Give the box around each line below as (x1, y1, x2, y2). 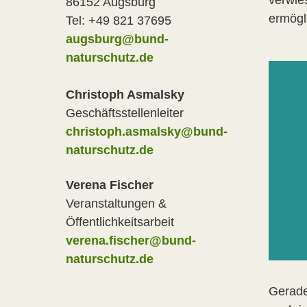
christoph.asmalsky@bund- (66, 125, 228, 138)
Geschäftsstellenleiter (66, 106, 184, 120)
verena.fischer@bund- (66, 234, 196, 247)
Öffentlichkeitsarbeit (66, 215, 174, 229)
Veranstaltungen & (66, 197, 167, 210)
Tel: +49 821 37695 (66, 14, 171, 27)
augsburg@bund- (66, 32, 169, 46)
